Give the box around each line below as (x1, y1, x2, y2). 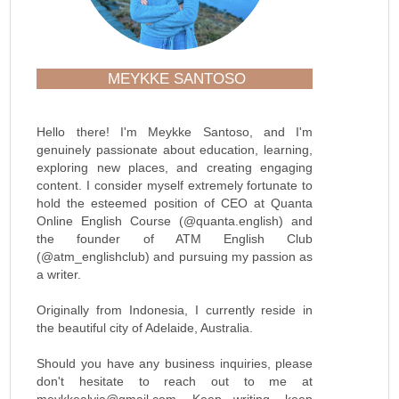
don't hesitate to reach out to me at (37, 373, 313, 388)
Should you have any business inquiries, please (37, 355, 313, 370)
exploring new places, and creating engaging (37, 159, 313, 175)
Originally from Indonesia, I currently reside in (37, 302, 313, 317)
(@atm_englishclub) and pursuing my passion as (37, 248, 313, 264)
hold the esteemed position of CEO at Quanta (37, 195, 313, 210)
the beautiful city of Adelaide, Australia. (37, 320, 254, 335)
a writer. (37, 266, 82, 281)
